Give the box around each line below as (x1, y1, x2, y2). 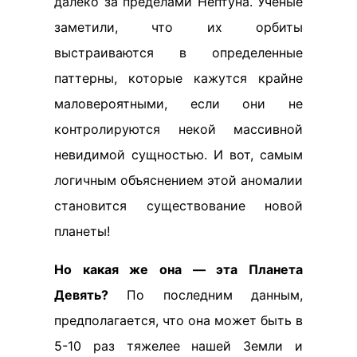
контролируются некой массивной (54, 121, 303, 137)
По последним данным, (108, 287, 303, 303)
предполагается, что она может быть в (54, 312, 303, 328)
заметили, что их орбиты (54, 19, 303, 35)
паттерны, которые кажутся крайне (54, 70, 303, 86)
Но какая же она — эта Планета (54, 261, 303, 277)
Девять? (54, 287, 108, 303)
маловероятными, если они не (54, 96, 303, 112)
